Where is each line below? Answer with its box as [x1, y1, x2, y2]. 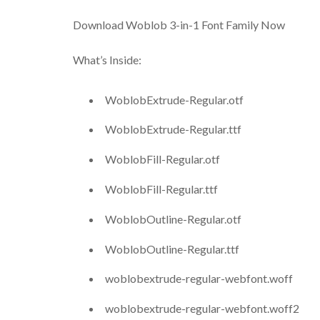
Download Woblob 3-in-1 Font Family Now [73, 18, 285, 32]
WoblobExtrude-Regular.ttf [105, 122, 241, 136]
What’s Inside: [73, 53, 141, 67]
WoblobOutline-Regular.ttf [105, 241, 239, 256]
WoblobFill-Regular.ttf [105, 182, 218, 196]
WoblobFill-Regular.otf [105, 152, 220, 166]
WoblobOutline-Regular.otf [105, 211, 241, 226]
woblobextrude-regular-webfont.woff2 [105, 301, 299, 316]
